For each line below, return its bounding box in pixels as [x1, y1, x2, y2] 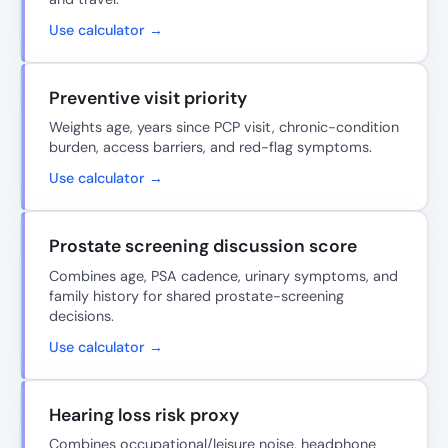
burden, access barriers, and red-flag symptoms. [49, 138, 372, 157]
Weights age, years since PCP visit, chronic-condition [49, 118, 399, 137]
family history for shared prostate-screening [49, 286, 344, 305]
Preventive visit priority [49, 86, 247, 109]
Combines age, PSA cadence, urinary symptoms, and [49, 266, 398, 285]
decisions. [49, 306, 114, 325]
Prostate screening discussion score [49, 235, 357, 258]
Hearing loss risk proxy [49, 403, 239, 426]
